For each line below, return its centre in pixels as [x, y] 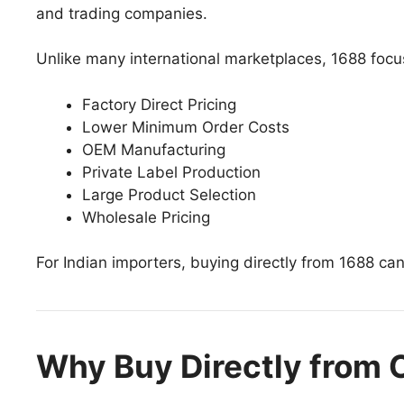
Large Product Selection [169, 194]
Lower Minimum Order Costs [186, 127]
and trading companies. [122, 13]
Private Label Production [171, 172]
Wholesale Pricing [146, 217]
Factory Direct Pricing [159, 104]
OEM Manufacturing [154, 149]
